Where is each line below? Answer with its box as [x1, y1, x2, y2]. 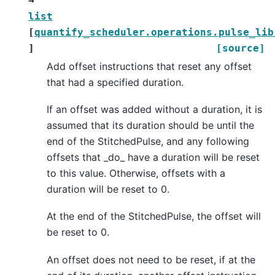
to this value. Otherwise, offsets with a [47, 167, 225, 180]
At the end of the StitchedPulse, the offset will [47, 210, 261, 223]
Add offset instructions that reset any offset [47, 60, 252, 72]
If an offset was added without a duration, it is [47, 103, 262, 116]
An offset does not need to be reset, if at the [47, 253, 255, 266]
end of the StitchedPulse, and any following [47, 135, 249, 148]
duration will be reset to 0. [47, 183, 169, 196]
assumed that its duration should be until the [47, 119, 254, 132]
